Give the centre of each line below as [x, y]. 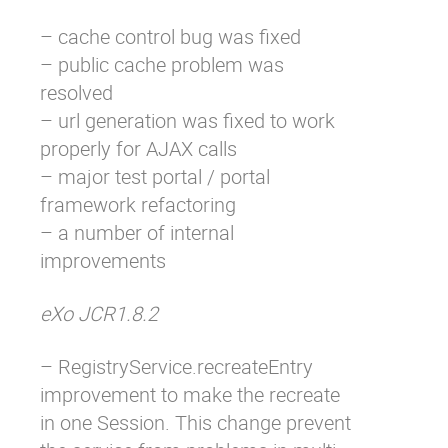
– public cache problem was [162, 64]
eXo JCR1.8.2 [99, 313]
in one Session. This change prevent [195, 422]
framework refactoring [138, 204]
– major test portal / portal [155, 176]
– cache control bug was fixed [170, 36]
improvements [103, 260]
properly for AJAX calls [138, 148]
